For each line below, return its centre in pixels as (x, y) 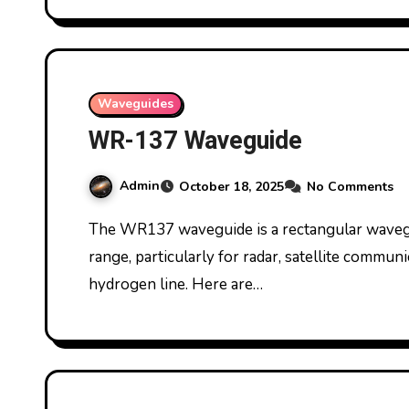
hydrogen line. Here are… (176, 285)
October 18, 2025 (231, 187)
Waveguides (136, 104)
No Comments (350, 187)
